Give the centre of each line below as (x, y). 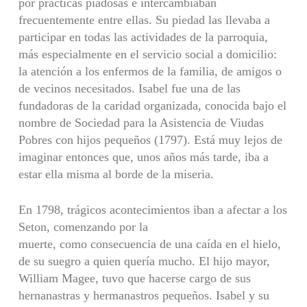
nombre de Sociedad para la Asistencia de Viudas (141, 122)
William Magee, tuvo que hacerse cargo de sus (134, 278)
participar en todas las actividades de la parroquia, (143, 37)
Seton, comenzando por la (83, 226)
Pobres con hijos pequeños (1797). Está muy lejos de (150, 139)
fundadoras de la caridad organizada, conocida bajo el (152, 105)
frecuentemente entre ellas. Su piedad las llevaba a (144, 20)
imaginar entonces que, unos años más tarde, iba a (143, 157)
